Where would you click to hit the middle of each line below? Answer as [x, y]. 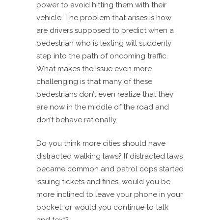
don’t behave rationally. [77, 120]
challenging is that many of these [94, 82]
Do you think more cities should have [101, 144]
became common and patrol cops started [110, 169]
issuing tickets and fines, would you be [103, 182]
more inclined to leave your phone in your [110, 195]
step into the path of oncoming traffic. [102, 56]
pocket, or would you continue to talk [102, 207]
